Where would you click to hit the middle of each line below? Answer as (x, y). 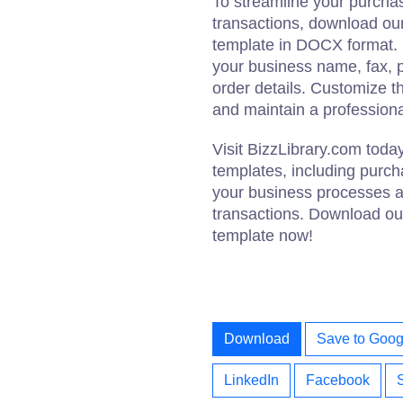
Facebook (338, 380)
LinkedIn (251, 380)
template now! (263, 236)
